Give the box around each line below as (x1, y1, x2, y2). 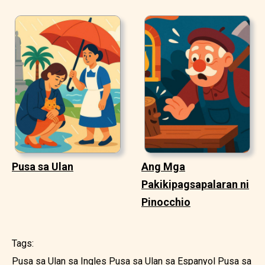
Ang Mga (141, 160, 185, 173)
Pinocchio (141, 195, 190, 208)
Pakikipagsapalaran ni (141, 177, 249, 190)
